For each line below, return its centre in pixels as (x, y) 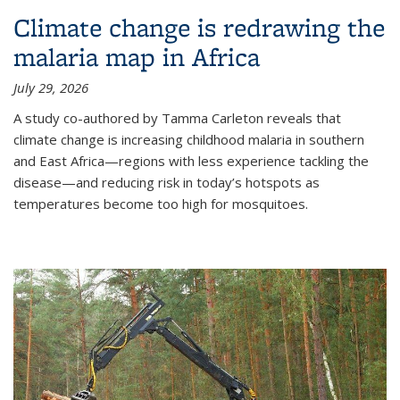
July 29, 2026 (51, 87)
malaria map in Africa (137, 56)
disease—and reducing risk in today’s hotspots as (167, 182)
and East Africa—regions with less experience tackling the (191, 160)
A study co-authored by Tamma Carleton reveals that (177, 117)
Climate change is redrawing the (199, 27)
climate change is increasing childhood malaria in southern (189, 139)
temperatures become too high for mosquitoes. (161, 203)
